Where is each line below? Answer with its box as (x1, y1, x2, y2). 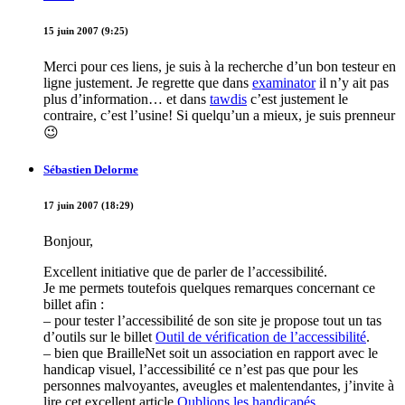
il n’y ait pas (316, 74, 389, 90)
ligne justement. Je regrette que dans (43, 74, 252, 90)
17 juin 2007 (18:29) (43, 199, 134, 211)
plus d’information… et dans (43, 90, 210, 107)
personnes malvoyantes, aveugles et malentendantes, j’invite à (43, 377, 394, 393)
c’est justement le (247, 90, 348, 107)
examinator (252, 74, 316, 90)
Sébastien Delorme (43, 163, 138, 177)
